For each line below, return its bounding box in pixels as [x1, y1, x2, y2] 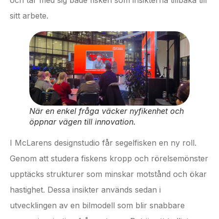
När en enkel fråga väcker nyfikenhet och [29, 106, 184, 116]
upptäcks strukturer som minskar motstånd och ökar [10, 169, 207, 179]
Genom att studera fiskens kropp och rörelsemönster [10, 153, 208, 164]
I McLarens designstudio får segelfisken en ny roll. [10, 138, 197, 148]
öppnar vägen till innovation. [29, 117, 136, 127]
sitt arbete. [10, 10, 48, 21]
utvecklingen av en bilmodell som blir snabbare [10, 200, 185, 211]
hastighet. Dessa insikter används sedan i [10, 185, 161, 195]
